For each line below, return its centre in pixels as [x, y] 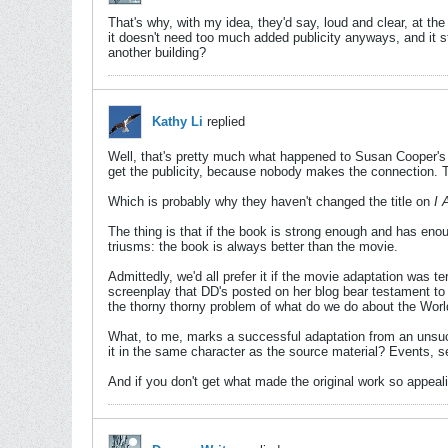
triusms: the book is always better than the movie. [253, 246]
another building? [157, 52]
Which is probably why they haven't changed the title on [271, 201]
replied [224, 121]
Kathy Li [177, 121]
